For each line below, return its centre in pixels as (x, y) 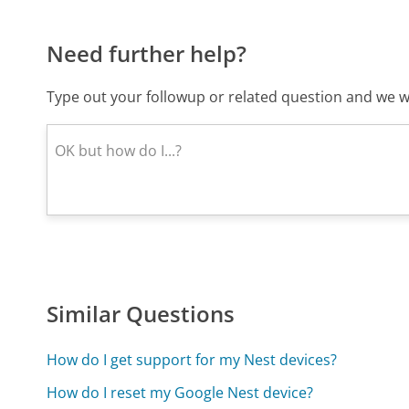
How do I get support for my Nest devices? (192, 359)
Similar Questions (141, 313)
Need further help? (147, 53)
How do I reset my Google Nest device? (180, 392)
